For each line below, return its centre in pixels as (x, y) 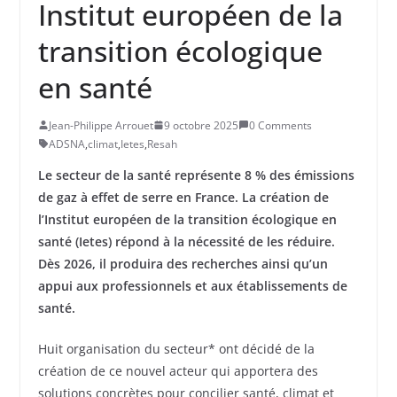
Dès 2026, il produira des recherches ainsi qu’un (183, 263)
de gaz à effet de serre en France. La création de (183, 197)
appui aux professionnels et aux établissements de (192, 285)
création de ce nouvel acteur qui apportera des (178, 370)
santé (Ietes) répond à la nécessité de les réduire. (186, 241)
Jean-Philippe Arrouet (101, 125)
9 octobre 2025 (201, 125)
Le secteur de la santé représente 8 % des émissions (196, 175)
